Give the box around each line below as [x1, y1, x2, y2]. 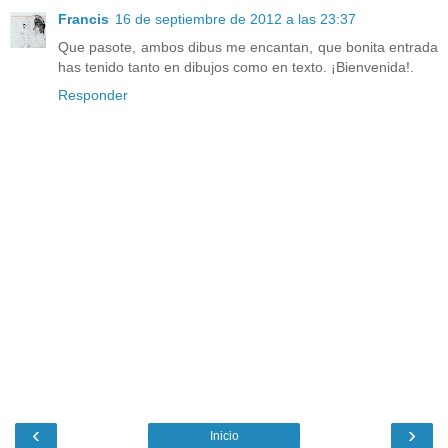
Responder [58, 87, 128, 104]
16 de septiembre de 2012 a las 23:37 [115, 11, 356, 28]
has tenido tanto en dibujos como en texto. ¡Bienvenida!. [58, 59, 414, 76]
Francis [58, 11, 109, 28]
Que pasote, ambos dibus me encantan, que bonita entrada [58, 39, 438, 56]
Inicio [209, 428, 239, 443]
